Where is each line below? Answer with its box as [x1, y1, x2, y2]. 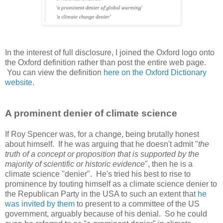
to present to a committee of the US [75, 199, 200, 208]
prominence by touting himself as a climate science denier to [5, 179, 217, 188]
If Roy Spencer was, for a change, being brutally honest [5, 129, 199, 138]
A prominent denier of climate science [5, 108, 177, 118]
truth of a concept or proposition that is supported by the [5, 149, 199, 158]
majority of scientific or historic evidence [5, 159, 145, 168]
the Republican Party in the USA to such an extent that [5, 189, 198, 198]
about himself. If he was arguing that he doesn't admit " [5, 139, 198, 148]
